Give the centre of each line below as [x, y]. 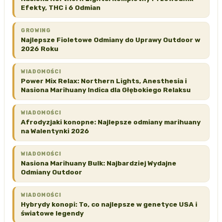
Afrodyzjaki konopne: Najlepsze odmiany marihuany [111, 122]
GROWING [36, 30]
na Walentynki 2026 [55, 131]
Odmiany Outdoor [52, 172]
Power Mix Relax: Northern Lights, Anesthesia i [104, 81]
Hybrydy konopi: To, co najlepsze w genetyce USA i [109, 204]
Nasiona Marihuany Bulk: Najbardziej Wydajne [99, 163]
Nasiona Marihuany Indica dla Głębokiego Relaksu [106, 89]
